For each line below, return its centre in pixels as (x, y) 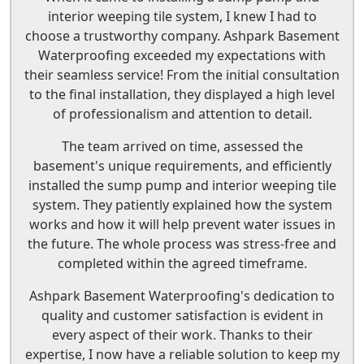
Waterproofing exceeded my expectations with (182, 55)
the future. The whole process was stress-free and (182, 243)
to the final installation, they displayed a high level (182, 94)
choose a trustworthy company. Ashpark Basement (182, 35)
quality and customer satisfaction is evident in (182, 315)
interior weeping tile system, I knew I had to (182, 16)
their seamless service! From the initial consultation (182, 74)
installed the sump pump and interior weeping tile (182, 185)
